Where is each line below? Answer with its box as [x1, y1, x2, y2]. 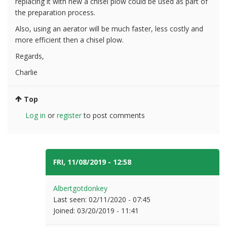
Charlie [15, 67, 37, 77]
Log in [25, 110, 46, 120]
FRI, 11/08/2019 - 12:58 [53, 157, 133, 167]
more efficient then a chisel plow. [15, 34, 124, 45]
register [57, 110, 82, 120]
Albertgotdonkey [53, 183, 107, 193]
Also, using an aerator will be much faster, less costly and [15, 23, 203, 33]
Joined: [53, 205, 77, 215]
